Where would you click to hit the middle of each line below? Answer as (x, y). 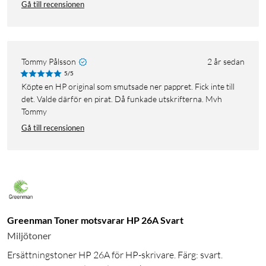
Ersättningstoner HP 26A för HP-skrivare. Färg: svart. (115, 255)
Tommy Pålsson (49, 62)
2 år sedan (226, 62)
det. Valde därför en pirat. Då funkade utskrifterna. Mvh (122, 99)
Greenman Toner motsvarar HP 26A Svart (95, 220)
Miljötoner (29, 236)
